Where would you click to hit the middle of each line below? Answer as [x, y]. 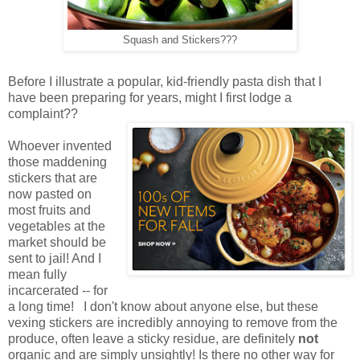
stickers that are [53, 178]
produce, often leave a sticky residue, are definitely [153, 339]
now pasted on [50, 194]
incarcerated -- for [58, 291]
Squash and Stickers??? [180, 41]
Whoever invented [60, 146]
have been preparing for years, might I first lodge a [150, 98]
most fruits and [49, 211]
